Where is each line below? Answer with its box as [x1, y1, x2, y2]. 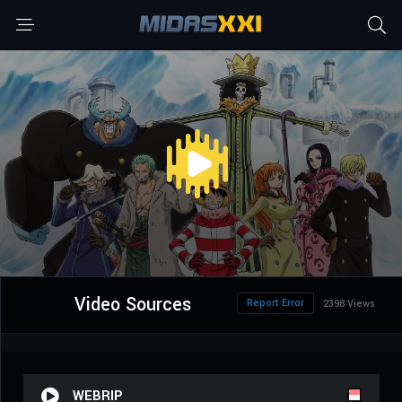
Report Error [247, 296, 304, 310]
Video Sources [74, 292, 191, 319]
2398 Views [323, 297, 375, 311]
